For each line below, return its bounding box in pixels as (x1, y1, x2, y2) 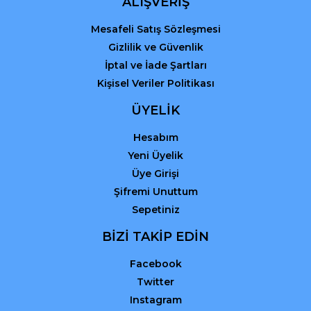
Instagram (129, 294, 182, 306)
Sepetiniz (131, 203, 180, 216)
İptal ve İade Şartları (104, 59, 207, 72)
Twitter (137, 276, 174, 288)
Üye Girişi (132, 167, 179, 180)
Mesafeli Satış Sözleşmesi (90, 23, 221, 35)
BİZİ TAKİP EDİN (102, 229, 209, 244)
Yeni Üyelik (128, 149, 183, 162)
